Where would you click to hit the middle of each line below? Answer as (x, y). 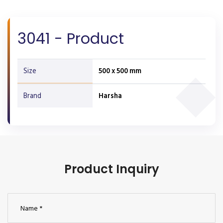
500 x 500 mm (120, 71)
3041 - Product (71, 39)
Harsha (110, 96)
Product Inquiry (111, 169)
